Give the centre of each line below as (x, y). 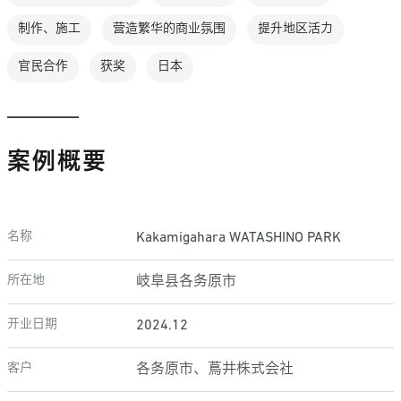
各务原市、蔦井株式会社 (215, 370)
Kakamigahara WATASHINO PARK (239, 238)
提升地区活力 (295, 29)
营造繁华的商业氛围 (169, 29)
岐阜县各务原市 (186, 282)
